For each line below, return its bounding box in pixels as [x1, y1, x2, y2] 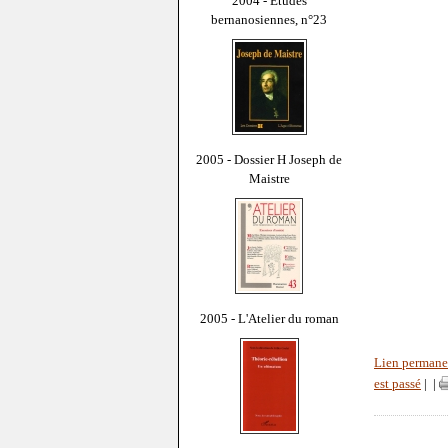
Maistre [248, 170, 290, 186]
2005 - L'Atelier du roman [199, 310, 339, 326]
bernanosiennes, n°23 [211, 11, 327, 27]
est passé [374, 377, 421, 392]
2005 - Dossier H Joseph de [196, 151, 342, 167]
